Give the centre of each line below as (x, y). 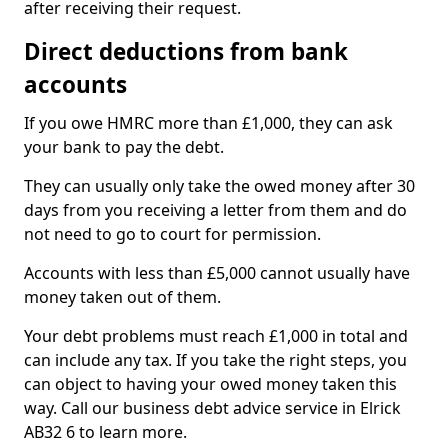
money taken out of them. (122, 297)
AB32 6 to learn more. (105, 432)
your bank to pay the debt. (124, 147)
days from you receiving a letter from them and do (215, 210)
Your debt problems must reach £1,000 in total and (216, 336)
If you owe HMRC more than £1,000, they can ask (208, 123)
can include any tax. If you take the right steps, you (215, 360)
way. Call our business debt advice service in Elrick (212, 408)
